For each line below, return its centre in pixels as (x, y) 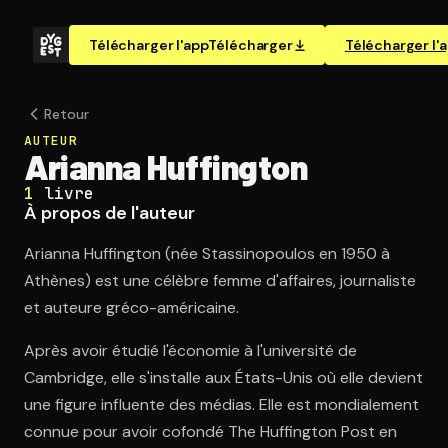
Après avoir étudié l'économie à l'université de (190, 350)
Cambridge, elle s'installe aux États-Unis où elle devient (223, 377)
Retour (66, 114)
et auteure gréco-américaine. (131, 307)
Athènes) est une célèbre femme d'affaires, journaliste (220, 280)
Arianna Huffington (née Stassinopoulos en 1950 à (207, 253)
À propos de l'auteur (109, 213)
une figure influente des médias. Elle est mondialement (221, 404)
